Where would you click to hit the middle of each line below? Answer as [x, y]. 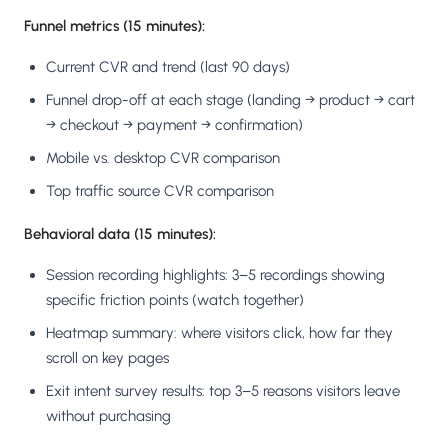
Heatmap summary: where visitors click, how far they [219, 333]
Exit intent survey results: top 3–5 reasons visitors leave [223, 391]
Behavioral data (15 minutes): [120, 234]
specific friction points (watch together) [175, 300]
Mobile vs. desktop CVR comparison [163, 158]
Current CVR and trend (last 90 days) [168, 67]
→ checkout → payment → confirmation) [174, 125]
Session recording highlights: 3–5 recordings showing [215, 275]
